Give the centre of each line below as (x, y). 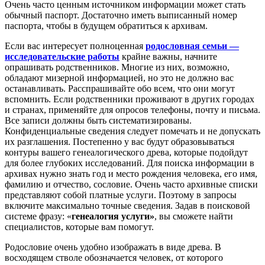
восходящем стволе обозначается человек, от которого (114, 258)
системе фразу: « (38, 216)
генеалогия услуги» (113, 216)
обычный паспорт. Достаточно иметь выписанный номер (121, 15)
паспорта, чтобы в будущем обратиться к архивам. (106, 26)
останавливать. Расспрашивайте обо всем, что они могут (120, 89)
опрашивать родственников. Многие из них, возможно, (117, 67)
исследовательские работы (62, 57)
